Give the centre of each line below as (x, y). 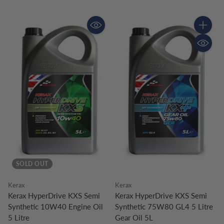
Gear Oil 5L (134, 217)
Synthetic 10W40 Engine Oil (55, 206)
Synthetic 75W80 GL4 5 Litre (164, 206)
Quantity (208, 34)
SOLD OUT (32, 163)
